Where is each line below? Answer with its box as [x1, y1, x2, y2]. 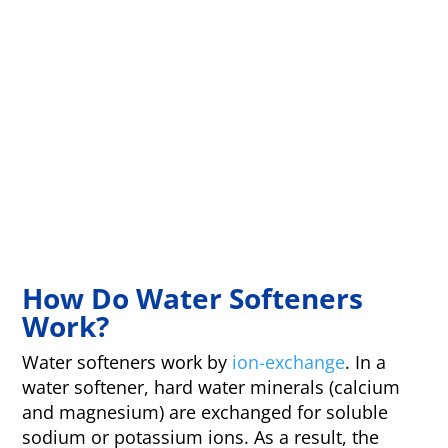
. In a [345, 350, 387, 375]
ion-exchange [232, 350, 346, 375]
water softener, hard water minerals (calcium [22, 375, 401, 400]
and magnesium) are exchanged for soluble [22, 400, 389, 425]
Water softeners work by [22, 350, 233, 375]
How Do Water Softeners [22, 279, 364, 318]
